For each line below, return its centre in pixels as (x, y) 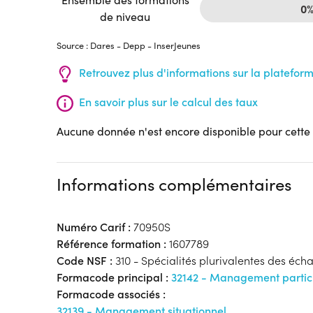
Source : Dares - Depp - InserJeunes (128, 45)
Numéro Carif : (93, 227)
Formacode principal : (114, 277)
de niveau (125, 16)
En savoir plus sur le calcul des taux (168, 102)
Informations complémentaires (174, 184)
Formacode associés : (111, 294)
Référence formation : (111, 244)
